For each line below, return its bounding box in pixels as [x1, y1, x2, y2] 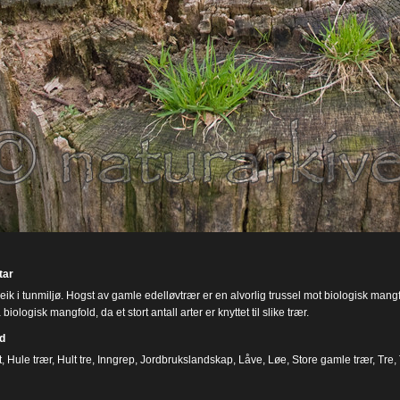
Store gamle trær [291, 353, 372, 366]
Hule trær [6, 353, 52, 366]
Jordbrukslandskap [139, 353, 233, 366]
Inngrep [96, 353, 135, 366]
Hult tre [56, 353, 92, 366]
